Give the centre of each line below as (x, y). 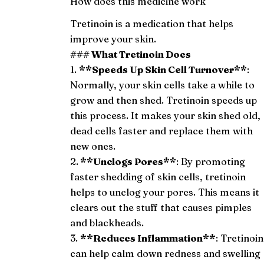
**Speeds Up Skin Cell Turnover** (163, 69)
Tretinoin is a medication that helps (152, 23)
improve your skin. (115, 39)
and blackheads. (107, 222)
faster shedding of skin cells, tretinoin (158, 176)
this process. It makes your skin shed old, (166, 115)
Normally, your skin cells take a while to (163, 85)
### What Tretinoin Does (131, 54)
